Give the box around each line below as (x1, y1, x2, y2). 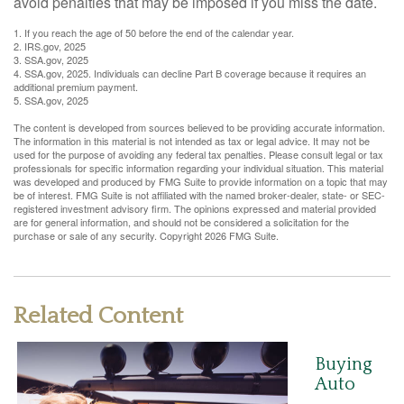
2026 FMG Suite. (205, 228, 279, 243)
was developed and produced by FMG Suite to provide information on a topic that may (14, 174, 388, 189)
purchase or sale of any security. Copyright (14, 228, 205, 243)
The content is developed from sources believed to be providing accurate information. (14, 120, 385, 135)
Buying (315, 354, 372, 375)
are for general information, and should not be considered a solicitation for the (14, 215, 349, 230)
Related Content (14, 303, 183, 330)
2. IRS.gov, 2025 (14, 39, 86, 54)
